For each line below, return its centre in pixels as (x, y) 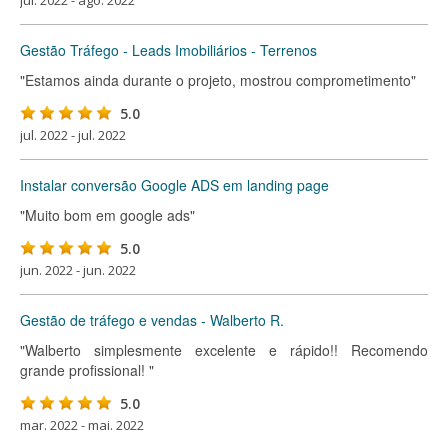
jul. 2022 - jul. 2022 (73, 135)
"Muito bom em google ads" (107, 215)
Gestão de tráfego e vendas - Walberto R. (152, 320)
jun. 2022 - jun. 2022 (78, 270)
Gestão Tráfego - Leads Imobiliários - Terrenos (168, 50)
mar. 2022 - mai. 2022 (82, 425)
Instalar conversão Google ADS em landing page (174, 185)
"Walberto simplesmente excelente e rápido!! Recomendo (224, 350)
